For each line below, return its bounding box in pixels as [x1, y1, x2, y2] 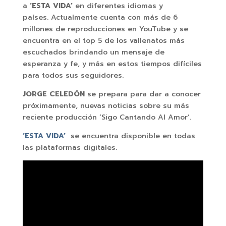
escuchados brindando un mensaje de [22, 46, 164, 58]
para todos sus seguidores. [22, 70, 124, 81]
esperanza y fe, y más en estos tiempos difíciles [22, 58, 202, 69]
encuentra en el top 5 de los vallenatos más [22, 35, 185, 46]
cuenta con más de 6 [99, 12, 178, 23]
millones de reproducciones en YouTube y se [22, 23, 188, 34]
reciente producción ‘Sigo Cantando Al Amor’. [22, 111, 191, 123]
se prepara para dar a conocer [87, 88, 201, 99]
